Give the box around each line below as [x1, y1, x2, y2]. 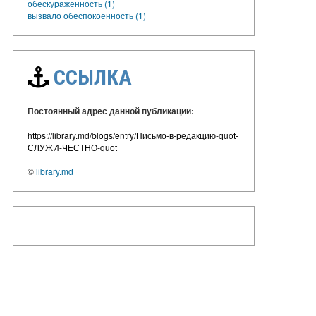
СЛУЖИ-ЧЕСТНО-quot [28, 140, 117, 153]
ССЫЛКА [49, 64, 132, 90]
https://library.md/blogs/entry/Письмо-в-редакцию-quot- [28, 128, 238, 141]
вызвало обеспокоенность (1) [28, 8, 146, 21]
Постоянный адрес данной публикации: [28, 104, 194, 117]
